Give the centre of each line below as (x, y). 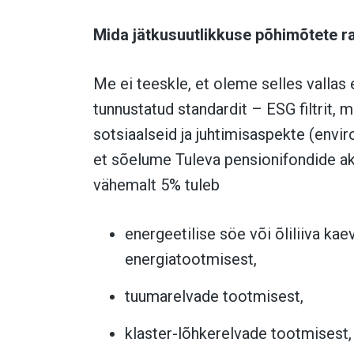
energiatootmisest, (191, 260)
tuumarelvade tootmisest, (214, 297)
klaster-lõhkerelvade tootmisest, (238, 334)
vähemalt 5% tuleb (156, 185)
